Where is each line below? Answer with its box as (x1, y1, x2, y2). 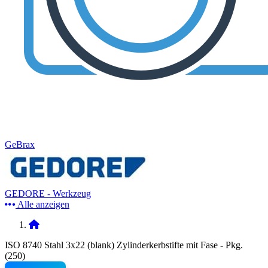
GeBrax (5, 139, 35, 150)
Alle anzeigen (17, 199, 69, 209)
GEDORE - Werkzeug (5, 188, 91, 199)
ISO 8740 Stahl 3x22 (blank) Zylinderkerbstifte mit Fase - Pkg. (5, 240, 243, 250)
